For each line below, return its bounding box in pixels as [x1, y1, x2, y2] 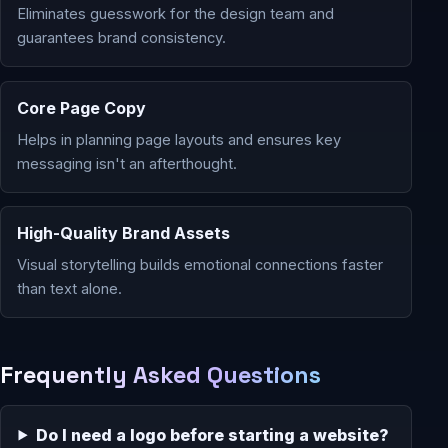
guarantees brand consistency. [17, 29, 226, 48]
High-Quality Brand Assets [17, 223, 230, 244]
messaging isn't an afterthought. [17, 154, 237, 173]
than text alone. [17, 280, 122, 299]
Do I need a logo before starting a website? [35, 424, 389, 445]
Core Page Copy [17, 97, 146, 118]
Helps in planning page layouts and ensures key [17, 130, 341, 149]
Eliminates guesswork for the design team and [17, 5, 334, 24]
